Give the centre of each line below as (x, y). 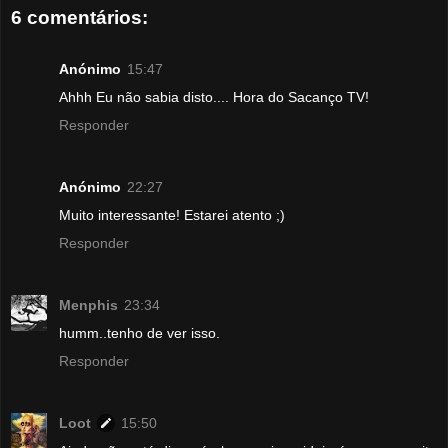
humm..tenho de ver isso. (139, 333)
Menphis (88, 305)
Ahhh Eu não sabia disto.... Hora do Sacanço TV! (214, 97)
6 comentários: (79, 17)
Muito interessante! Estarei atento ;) (172, 215)
